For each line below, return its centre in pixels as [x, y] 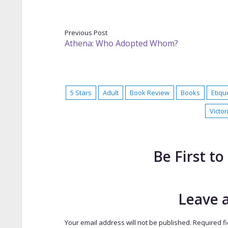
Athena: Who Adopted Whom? [121, 43]
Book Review [150, 92]
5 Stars [81, 92]
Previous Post [86, 32]
